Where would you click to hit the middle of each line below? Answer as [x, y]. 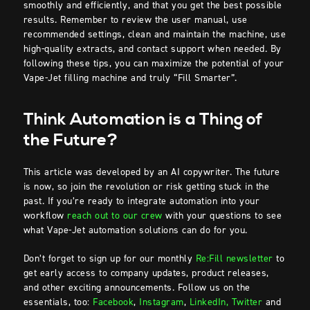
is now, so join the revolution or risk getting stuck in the [146, 187]
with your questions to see [222, 216]
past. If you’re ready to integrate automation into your [142, 201]
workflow [45, 216]
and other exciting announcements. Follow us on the [137, 288]
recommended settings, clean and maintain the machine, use [155, 35]
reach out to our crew [115, 216]
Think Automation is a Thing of [143, 120]
